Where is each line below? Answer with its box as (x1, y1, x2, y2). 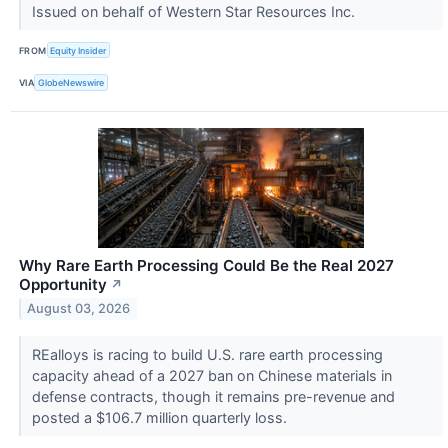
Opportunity (19, 274, 107, 294)
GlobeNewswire (38, 77, 105, 88)
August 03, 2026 (27, 301, 131, 317)
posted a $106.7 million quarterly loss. (31, 408, 291, 426)
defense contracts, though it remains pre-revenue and (31, 387, 395, 405)
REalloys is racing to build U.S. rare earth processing (31, 345, 383, 363)
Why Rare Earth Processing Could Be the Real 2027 (19, 255, 394, 275)
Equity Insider (50, 44, 107, 56)
